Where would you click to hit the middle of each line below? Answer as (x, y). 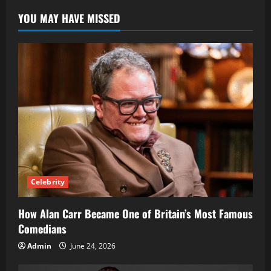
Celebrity (48, 181)
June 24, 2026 (92, 246)
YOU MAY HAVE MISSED (69, 18)
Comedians (42, 228)
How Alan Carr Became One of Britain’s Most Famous (135, 213)
